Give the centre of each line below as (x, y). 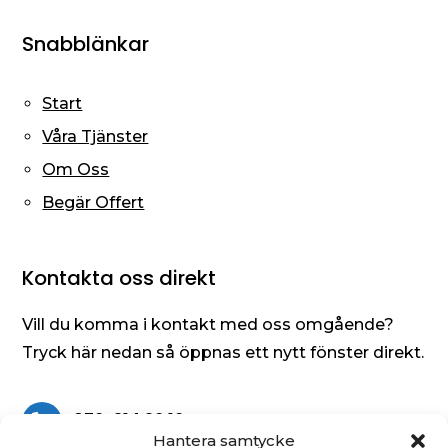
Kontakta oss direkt (119, 278)
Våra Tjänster (95, 137)
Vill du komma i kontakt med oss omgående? (208, 325)
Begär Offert (93, 203)
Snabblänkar (86, 44)
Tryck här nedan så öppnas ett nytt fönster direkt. (223, 353)
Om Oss (76, 170)
